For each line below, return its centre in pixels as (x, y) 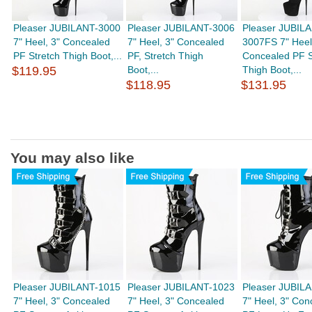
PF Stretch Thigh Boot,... (68, 56)
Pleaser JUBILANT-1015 (67, 287)
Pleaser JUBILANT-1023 (181, 287)
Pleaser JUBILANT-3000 (67, 28)
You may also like (72, 158)
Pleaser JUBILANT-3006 (181, 28)
